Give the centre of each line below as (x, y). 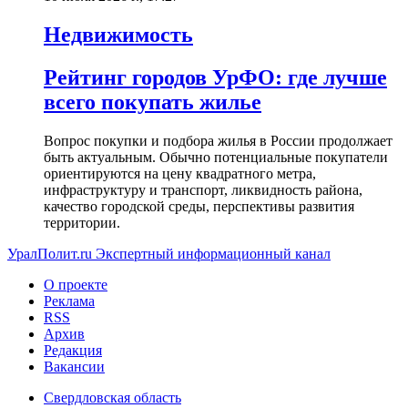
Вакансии (74, 366)
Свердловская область (112, 397)
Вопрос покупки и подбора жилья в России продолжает (218, 140)
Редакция (73, 350)
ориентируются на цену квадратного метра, (180, 173)
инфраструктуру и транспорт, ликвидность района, (203, 189)
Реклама (69, 301)
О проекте (76, 284)
